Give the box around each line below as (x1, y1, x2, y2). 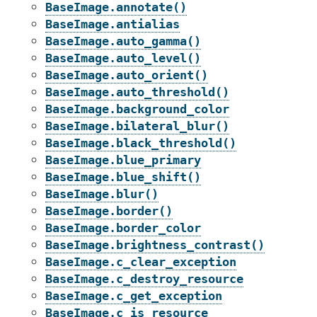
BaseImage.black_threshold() (45, 136, 236, 150)
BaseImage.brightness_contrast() (45, 238, 265, 252)
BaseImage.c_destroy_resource (45, 272, 243, 286)
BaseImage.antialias (45, 17, 180, 31)
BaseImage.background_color (45, 102, 229, 116)
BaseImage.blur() (45, 187, 158, 201)
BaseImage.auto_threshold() (45, 85, 229, 99)
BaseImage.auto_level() (45, 51, 201, 65)
